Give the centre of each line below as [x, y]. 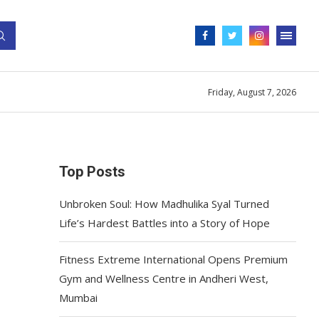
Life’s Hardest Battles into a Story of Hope [165, 223]
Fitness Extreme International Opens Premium [174, 259]
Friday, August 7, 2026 [252, 92]
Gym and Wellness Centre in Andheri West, [164, 278]
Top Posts [93, 172]
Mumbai [79, 298]
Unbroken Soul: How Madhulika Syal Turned [164, 204]
